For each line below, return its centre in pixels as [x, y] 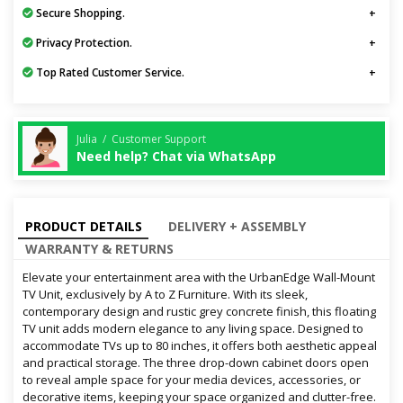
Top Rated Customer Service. [109, 73]
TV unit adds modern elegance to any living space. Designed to [193, 329]
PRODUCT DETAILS [83, 227]
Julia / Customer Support [141, 139]
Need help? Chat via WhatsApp [176, 156]
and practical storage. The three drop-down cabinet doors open [196, 363]
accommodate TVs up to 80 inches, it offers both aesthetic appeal [200, 346]
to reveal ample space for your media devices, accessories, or [192, 380]
